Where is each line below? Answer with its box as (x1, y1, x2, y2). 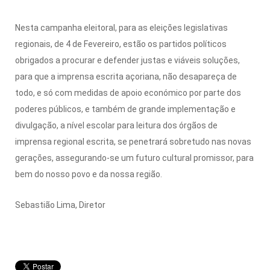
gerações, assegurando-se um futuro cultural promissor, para (15, 152, 254, 163)
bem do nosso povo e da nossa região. (15, 169, 162, 179)
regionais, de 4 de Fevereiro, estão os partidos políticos (15, 39, 227, 49)
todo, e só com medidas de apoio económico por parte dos (15, 87, 241, 98)
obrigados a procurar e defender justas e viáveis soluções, (15, 55, 240, 65)
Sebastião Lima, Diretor (15, 199, 105, 210)
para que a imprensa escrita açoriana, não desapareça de (15, 71, 237, 81)
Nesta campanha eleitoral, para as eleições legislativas (15, 22, 228, 33)
